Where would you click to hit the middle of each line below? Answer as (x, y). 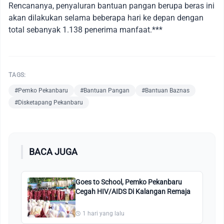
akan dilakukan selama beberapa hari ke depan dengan (106, 17)
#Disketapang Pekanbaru (49, 102)
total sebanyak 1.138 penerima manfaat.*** (85, 29)
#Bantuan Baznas (165, 90)
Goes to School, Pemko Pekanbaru (129, 182)
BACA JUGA (53, 151)
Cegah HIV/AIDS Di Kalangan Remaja (133, 191)
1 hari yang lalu (103, 213)
